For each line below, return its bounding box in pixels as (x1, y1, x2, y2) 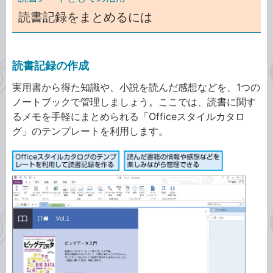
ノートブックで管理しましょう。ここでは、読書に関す (12, 96, 256, 108)
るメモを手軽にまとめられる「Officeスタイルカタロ (12, 110, 245, 122)
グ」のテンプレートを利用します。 (12, 125, 168, 137)
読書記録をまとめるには (18, 10, 152, 24)
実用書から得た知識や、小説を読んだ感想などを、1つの (12, 81, 260, 93)
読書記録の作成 (12, 59, 89, 72)
